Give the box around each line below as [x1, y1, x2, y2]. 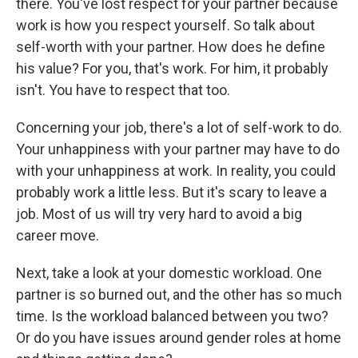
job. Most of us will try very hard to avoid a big [16, 205, 302, 222]
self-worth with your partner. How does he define [16, 38, 325, 55]
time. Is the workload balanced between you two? [16, 308, 328, 324]
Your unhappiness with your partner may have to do [16, 141, 340, 157]
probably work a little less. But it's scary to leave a [16, 184, 327, 201]
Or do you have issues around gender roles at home [16, 329, 341, 346]
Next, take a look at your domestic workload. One [16, 265, 322, 281]
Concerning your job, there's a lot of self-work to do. [16, 119, 342, 136]
